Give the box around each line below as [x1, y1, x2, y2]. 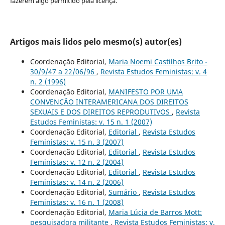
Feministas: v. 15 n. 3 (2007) [30, 137, 124, 147]
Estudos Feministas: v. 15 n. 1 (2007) [30, 117, 152, 127]
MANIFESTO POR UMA [108, 86, 183, 96]
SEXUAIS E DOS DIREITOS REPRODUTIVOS [30, 106, 172, 117]
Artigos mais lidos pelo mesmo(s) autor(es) [10, 36, 182, 47]
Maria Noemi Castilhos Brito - [108, 56, 207, 66]
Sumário [108, 187, 139, 197]
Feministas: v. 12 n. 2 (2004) [30, 157, 124, 167]
